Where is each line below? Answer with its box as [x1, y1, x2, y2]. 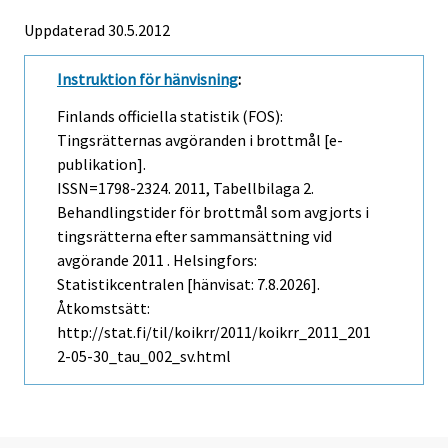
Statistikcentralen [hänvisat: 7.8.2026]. [57, 273, 320, 294]
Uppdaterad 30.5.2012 [24, 19, 170, 40]
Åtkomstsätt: [57, 297, 150, 318]
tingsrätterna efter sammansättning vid [57, 225, 332, 246]
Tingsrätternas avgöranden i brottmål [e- [57, 129, 343, 150]
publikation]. [57, 153, 146, 174]
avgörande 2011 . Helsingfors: [57, 249, 257, 270]
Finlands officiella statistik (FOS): [57, 105, 283, 126]
